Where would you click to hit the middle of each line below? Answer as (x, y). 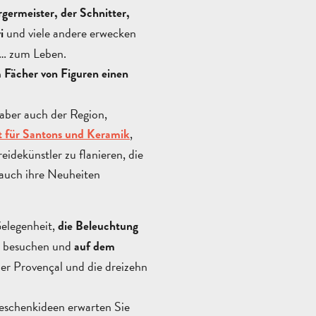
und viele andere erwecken (70, 32)
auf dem (95, 247)
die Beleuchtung (98, 226)
